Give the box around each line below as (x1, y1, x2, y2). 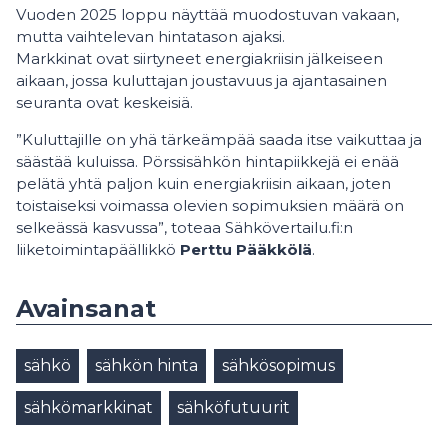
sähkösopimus (222, 356, 335, 375)
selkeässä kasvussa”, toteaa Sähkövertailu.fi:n (16, 218, 353, 237)
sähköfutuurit (177, 398, 290, 417)
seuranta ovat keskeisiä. (16, 93, 193, 112)
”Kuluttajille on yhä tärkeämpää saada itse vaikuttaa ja (16, 130, 422, 149)
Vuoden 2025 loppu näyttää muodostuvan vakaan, (16, 5, 399, 24)
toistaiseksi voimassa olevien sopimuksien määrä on (16, 196, 404, 215)
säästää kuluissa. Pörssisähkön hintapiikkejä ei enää (16, 152, 399, 171)
